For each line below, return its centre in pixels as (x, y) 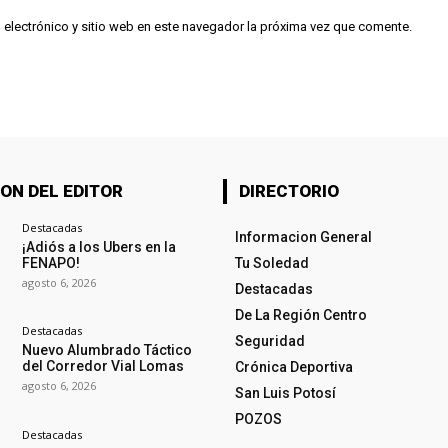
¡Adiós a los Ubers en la (98, 247)
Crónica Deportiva (293, 367)
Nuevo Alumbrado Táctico (106, 350)
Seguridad (269, 341)
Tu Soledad (271, 263)
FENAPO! (50, 263)
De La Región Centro (300, 315)
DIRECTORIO (288, 191)
